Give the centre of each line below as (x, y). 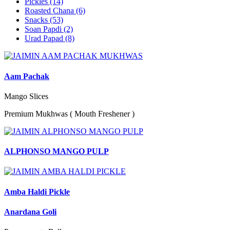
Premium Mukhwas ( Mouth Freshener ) (69, 113)
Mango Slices (26, 96)
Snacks (37, 20)
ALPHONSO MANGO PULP (56, 151)
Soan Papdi (44, 29)
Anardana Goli (30, 212)
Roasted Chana (50, 11)
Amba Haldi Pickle (37, 191)
